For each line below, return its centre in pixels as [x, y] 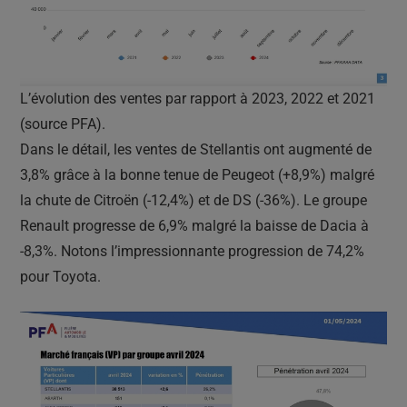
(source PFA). [63, 124]
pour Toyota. [60, 276]
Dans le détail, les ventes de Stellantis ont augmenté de [196, 149]
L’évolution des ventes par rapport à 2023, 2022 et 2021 [198, 98]
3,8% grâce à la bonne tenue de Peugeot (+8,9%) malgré [197, 174]
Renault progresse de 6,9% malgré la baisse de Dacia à [194, 225]
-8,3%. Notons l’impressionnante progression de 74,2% [192, 251]
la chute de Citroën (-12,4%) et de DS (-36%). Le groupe [194, 200]
